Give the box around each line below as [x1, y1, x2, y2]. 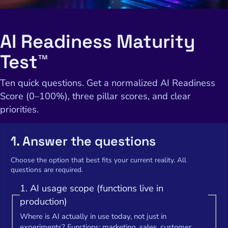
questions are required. [11, 164, 83, 175]
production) [19, 195, 67, 208]
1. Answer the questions [11, 133, 156, 150]
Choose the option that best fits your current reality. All [11, 155, 186, 165]
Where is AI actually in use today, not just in [19, 211, 166, 222]
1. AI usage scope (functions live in [19, 182, 163, 194]
